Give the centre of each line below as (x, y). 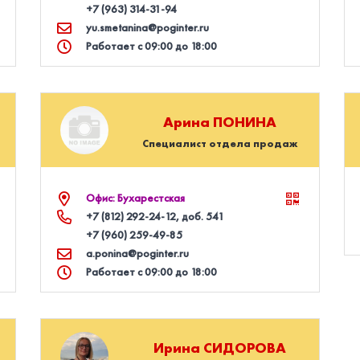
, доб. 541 (200, 216)
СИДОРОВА (245, 347)
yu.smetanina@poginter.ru (148, 27)
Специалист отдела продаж (220, 143)
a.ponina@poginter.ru (138, 253)
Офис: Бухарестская (136, 198)
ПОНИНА (245, 121)
